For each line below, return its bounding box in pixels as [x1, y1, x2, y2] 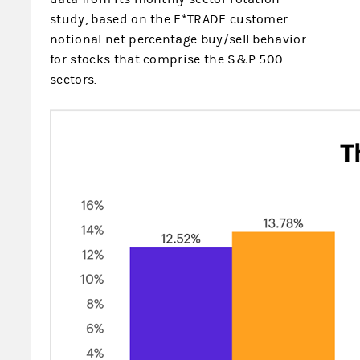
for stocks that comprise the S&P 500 [50, 52, 284, 67]
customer [229, 12, 288, 27]
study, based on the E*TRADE [50, 12, 230, 27]
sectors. [50, 72, 100, 87]
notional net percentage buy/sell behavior [50, 32, 306, 47]
